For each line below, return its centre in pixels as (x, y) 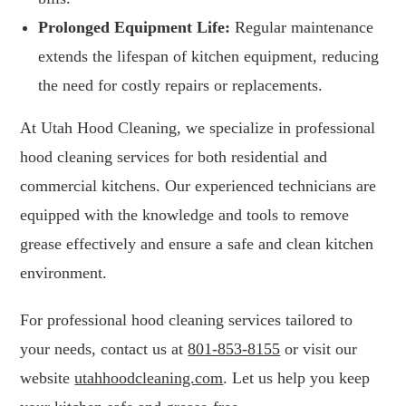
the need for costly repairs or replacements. (181, 86)
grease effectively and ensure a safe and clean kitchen (197, 244)
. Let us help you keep (297, 378)
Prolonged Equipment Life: (135, 28)
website (48, 378)
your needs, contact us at (104, 349)
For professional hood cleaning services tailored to (187, 320)
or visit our (319, 349)
